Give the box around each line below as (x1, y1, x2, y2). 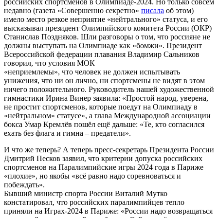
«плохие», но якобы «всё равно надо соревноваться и (4, 172, 181, 181)
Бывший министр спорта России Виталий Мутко (4, 189, 167, 198)
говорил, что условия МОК (4, 59, 95, 68)
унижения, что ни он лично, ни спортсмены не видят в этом (4, 76, 205, 85)
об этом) (164, 6, 194, 15)
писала (141, 6, 164, 15)
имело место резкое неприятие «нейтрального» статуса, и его (4, 15, 208, 24)
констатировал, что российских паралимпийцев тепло (4, 198, 184, 207)
